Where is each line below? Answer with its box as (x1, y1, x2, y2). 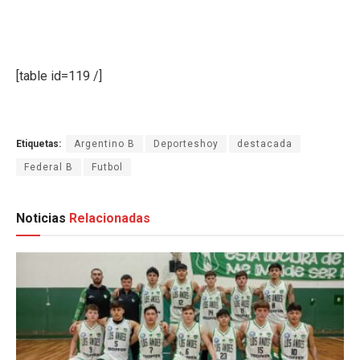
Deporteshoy (153, 137, 219, 149)
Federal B (24, 161, 73, 173)
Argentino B (74, 137, 135, 149)
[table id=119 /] (16, 67, 102, 84)
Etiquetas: (16, 137, 61, 149)
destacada (237, 137, 292, 149)
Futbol (92, 161, 123, 173)
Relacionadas (69, 210, 150, 226)
